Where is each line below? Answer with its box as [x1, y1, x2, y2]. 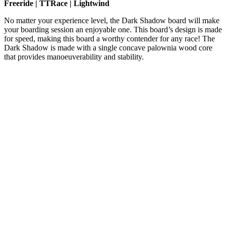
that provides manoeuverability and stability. [4, 52, 144, 62]
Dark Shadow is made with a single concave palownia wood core [4, 43, 212, 52]
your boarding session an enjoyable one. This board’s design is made [4, 25, 222, 34]
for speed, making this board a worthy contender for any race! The [4, 34, 215, 43]
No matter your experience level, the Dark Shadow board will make [4, 16, 219, 25]
